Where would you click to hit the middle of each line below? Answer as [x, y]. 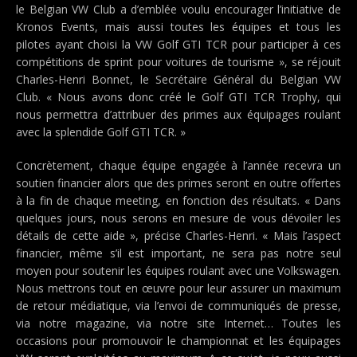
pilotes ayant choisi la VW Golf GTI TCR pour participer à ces [178, 44]
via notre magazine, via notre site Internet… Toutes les [178, 323]
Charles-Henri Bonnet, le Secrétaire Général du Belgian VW [178, 79]
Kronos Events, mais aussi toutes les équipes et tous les [178, 27]
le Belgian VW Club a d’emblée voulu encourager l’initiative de [178, 9]
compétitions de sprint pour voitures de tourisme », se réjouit [178, 62]
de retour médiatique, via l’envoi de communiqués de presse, [178, 306]
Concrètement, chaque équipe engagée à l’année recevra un [178, 165]
